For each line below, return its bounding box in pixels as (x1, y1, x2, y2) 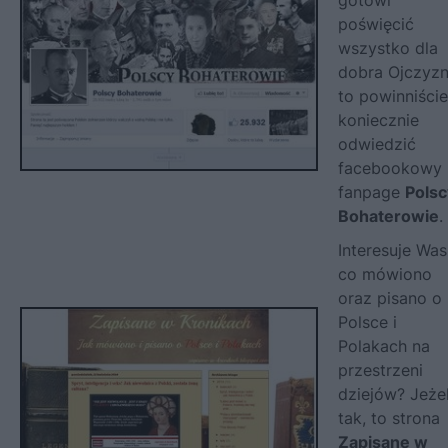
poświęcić (338, 13, 414, 34)
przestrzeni (338, 359, 423, 380)
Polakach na (338, 335, 430, 356)
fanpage (338, 181, 405, 202)
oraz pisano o (338, 287, 442, 308)
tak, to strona (338, 407, 440, 428)
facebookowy (338, 157, 442, 178)
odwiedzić (338, 133, 416, 154)
